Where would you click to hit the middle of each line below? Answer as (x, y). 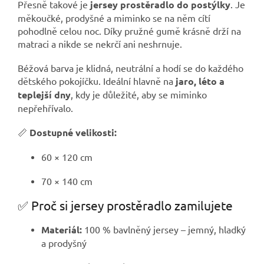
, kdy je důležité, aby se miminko (139, 95)
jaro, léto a (200, 81)
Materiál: (62, 230)
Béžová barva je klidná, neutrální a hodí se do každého (131, 68)
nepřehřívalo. (45, 108)
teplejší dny (44, 95)
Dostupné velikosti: (73, 133)
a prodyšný (64, 243)
